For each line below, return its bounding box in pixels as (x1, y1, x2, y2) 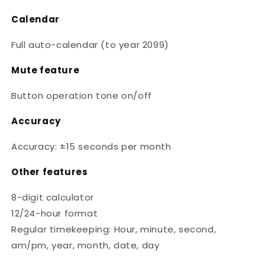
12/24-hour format (11, 207, 98, 220)
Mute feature (11, 64, 80, 77)
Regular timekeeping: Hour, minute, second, (11, 223, 216, 236)
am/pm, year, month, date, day (11, 239, 160, 252)
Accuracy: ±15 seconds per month (11, 140, 172, 153)
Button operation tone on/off (11, 89, 152, 102)
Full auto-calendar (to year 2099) (11, 38, 169, 51)
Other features (11, 166, 88, 179)
